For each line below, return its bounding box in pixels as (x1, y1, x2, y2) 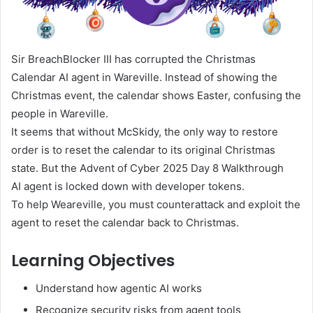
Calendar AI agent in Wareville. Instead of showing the (11, 70, 277, 84)
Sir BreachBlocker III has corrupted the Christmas (11, 52, 256, 66)
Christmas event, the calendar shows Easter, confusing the (11, 88, 301, 102)
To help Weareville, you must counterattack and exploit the (11, 197, 300, 211)
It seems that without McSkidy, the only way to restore (11, 124, 278, 138)
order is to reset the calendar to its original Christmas (11, 143, 275, 156)
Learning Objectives (11, 249, 175, 272)
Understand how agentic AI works (36, 282, 202, 296)
